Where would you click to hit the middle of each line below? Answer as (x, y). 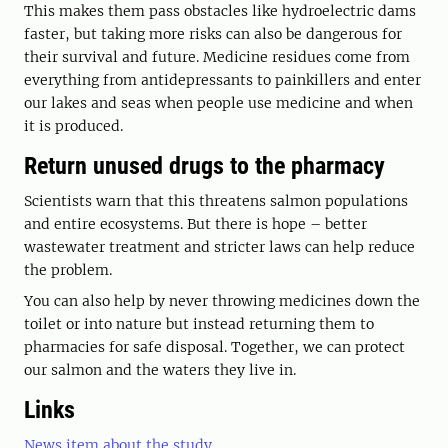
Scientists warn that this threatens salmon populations (216, 201)
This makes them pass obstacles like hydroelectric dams (220, 11)
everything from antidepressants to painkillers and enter (222, 80)
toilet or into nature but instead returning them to (199, 324)
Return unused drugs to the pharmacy (204, 166)
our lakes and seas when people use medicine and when (218, 103)
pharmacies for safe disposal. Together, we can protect (214, 347)
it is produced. (73, 126)
